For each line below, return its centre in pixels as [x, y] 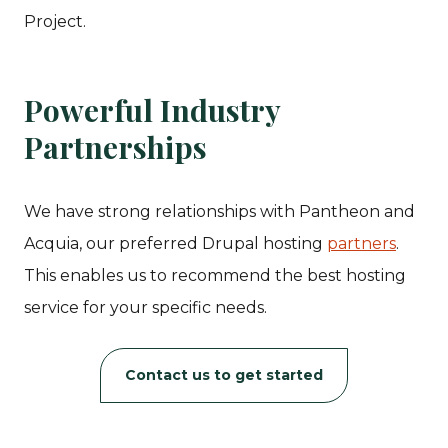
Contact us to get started [224, 374]
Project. [55, 21]
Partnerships [115, 146]
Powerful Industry [152, 109]
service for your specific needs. [145, 307]
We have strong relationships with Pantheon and [219, 211]
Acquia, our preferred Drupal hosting [175, 243]
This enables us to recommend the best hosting [215, 275]
